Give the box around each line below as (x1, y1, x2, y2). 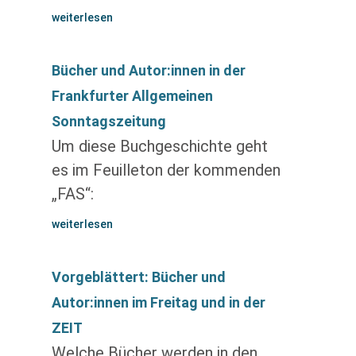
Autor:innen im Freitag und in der (51, 294, 265, 311)
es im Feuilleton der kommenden (51, 161, 281, 180)
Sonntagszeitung (51, 113, 166, 130)
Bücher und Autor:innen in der (51, 62, 246, 79)
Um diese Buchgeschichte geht (51, 137, 268, 156)
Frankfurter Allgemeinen (51, 87, 213, 104)
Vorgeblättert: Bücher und (51, 269, 226, 285)
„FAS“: (51, 184, 94, 203)
